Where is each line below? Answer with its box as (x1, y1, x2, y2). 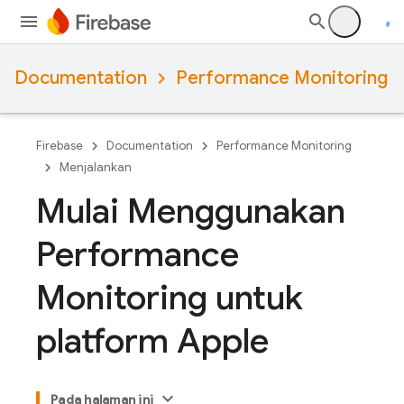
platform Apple (36, 319, 269, 363)
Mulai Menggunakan (36, 189, 345, 233)
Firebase (36, 138, 83, 153)
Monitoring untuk (36, 276, 303, 319)
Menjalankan (60, 160, 132, 175)
